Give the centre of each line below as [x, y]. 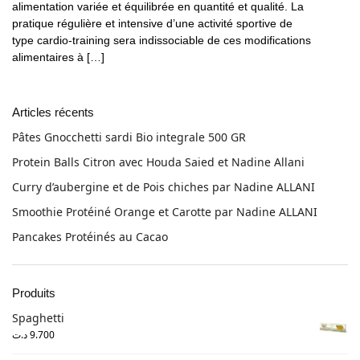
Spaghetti [38, 318]
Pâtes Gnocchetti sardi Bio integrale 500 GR [129, 137]
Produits [34, 293]
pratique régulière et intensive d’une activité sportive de [152, 23]
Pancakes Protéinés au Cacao [90, 237]
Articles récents [53, 112]
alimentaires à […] [58, 57]
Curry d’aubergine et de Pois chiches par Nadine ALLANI [164, 186]
